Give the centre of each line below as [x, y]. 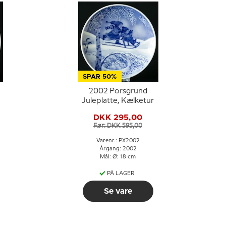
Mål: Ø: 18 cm [118, 157]
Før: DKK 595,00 [118, 126]
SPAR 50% [99, 77]
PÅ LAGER [121, 174]
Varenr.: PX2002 [118, 141]
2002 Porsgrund [118, 91]
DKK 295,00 [118, 117]
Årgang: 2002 [118, 149]
